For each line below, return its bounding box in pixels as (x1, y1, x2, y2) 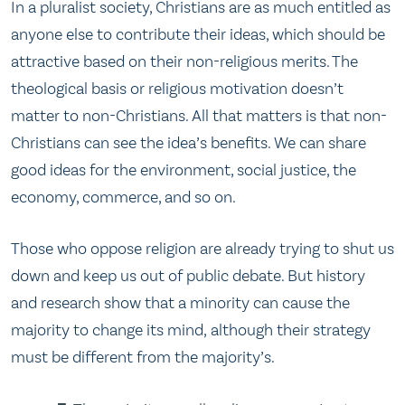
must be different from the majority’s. (11, 347, 275, 368)
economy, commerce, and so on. (11, 186, 236, 207)
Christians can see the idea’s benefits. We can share (11, 132, 366, 153)
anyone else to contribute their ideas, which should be (11, 24, 385, 44)
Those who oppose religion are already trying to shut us (11, 239, 394, 259)
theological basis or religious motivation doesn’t (11, 78, 344, 99)
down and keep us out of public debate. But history (11, 266, 365, 287)
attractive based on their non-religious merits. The (11, 51, 358, 71)
